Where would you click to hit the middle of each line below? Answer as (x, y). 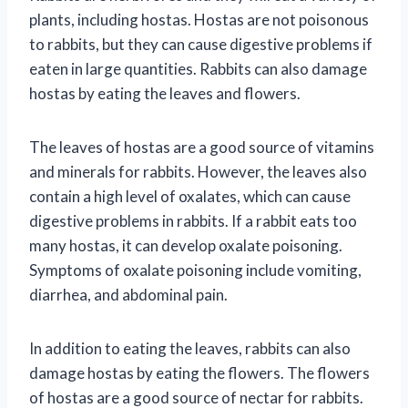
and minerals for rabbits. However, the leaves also (198, 171)
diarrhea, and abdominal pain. (128, 294)
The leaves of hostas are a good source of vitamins (202, 147)
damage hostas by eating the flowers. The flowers (199, 372)
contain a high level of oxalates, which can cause (190, 196)
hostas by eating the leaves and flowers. (165, 93)
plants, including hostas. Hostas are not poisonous (199, 19)
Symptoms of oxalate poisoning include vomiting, (195, 270)
